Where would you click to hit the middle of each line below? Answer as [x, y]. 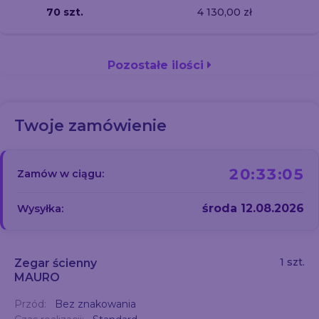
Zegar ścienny [56, 263]
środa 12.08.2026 [253, 208]
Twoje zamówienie [90, 126]
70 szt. [65, 12]
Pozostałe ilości [157, 65]
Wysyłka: [40, 208]
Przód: [32, 304]
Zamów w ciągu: [61, 174]
